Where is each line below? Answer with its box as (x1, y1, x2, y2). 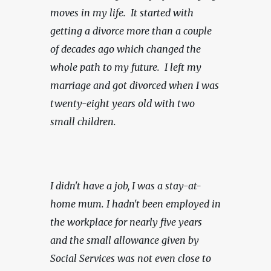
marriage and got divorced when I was (50, 79, 219, 91)
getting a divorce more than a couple (50, 24, 212, 37)
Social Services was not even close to (50, 252, 211, 264)
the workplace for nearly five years (50, 215, 202, 228)
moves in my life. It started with (50, 6, 194, 19)
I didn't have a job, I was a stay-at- (50, 179, 201, 192)
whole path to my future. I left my (50, 60, 201, 73)
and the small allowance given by (50, 233, 199, 246)
